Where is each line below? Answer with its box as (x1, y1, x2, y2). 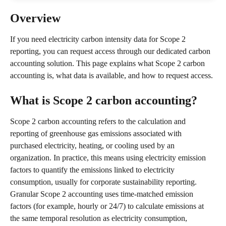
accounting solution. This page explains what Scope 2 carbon (10, 59, 207, 68)
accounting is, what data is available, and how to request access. (10, 71, 213, 80)
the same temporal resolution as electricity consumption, (10, 214, 189, 223)
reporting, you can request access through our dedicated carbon (10, 47, 212, 55)
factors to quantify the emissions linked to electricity (10, 165, 177, 175)
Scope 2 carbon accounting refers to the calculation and (10, 117, 188, 126)
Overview (10, 12, 61, 25)
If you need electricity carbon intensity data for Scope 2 (10, 35, 188, 43)
